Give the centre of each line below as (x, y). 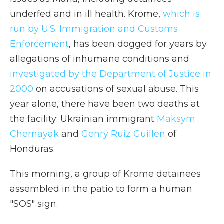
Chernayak (34, 134)
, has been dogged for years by (138, 44)
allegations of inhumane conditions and (100, 59)
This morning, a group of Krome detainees (105, 174)
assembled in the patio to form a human (101, 189)
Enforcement (39, 44)
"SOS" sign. (34, 204)
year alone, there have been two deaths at (105, 104)
